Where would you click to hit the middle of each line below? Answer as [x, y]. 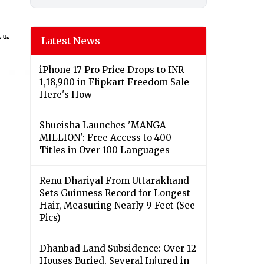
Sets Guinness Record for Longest [115, 193]
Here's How [66, 95]
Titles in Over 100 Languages [105, 150]
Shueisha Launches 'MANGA [103, 126]
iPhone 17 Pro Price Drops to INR [112, 70]
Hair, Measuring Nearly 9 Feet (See [117, 206]
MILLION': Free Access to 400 [105, 138]
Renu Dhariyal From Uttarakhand [114, 181]
